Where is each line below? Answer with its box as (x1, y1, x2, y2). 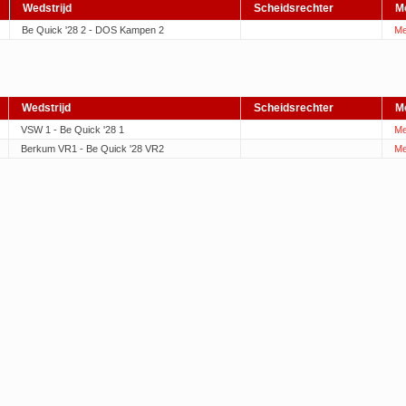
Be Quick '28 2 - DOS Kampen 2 (21, 24, 164, 36)
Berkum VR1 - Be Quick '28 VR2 (20, 143, 164, 155)
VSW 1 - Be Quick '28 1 (20, 124, 124, 136)
